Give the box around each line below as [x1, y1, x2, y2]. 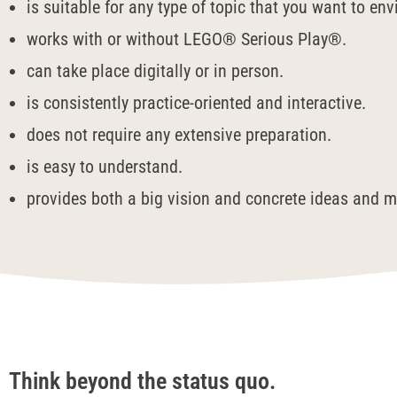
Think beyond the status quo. [9, 368, 276, 394]
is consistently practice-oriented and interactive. [27, 92, 366, 113]
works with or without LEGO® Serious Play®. [27, 28, 346, 50]
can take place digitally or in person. [27, 60, 284, 82]
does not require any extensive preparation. [27, 124, 331, 145]
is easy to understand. [27, 156, 183, 177]
